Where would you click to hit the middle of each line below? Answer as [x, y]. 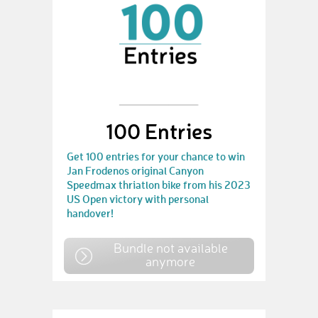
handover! [90, 213]
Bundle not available [170, 248]
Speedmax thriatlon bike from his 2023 [159, 185]
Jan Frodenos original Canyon [135, 171]
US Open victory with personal [138, 199]
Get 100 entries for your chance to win [156, 157]
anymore [170, 262]
